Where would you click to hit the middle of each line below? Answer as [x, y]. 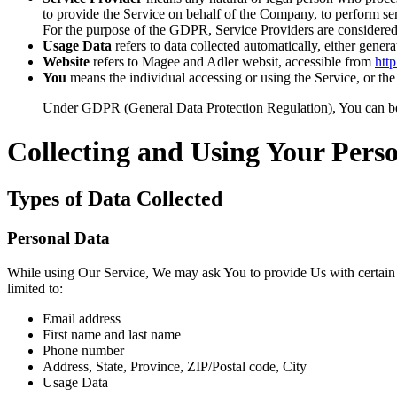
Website [66, 62]
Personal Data [58, 238]
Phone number [83, 350]
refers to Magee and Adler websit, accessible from [232, 62]
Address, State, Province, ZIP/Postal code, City [175, 366]
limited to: [35, 288]
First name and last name [112, 334]
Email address [82, 318]
